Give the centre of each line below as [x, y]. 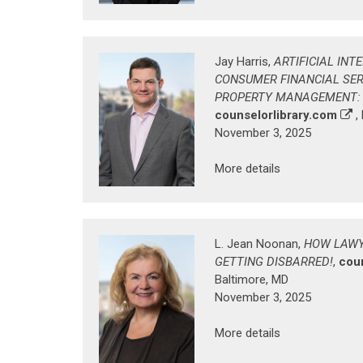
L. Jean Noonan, [259, 244]
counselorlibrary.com [276, 115]
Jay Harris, [244, 62]
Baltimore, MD [252, 280]
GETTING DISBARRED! [274, 262]
